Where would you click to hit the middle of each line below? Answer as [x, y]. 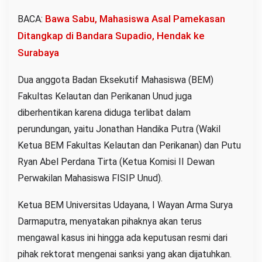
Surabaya [38, 53]
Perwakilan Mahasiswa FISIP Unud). [90, 178]
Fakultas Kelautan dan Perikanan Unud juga [105, 96]
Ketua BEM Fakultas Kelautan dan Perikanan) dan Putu [129, 146]
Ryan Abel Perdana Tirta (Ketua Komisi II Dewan [116, 162]
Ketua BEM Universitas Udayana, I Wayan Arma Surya [125, 205]
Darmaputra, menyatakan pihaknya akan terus [110, 222]
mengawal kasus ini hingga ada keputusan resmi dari [123, 238]
